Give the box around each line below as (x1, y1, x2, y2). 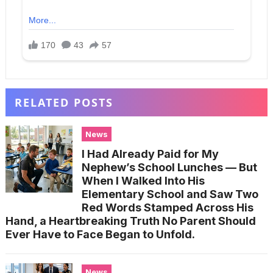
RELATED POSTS (14, 95, 113, 110)
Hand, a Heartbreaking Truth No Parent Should (5, 214, 256, 228)
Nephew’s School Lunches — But (81, 161, 257, 174)
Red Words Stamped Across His (81, 201, 253, 214)
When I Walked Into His (81, 174, 205, 188)
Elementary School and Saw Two (81, 188, 258, 201)
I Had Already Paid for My (81, 147, 219, 161)
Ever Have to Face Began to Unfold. (5, 228, 195, 241)
